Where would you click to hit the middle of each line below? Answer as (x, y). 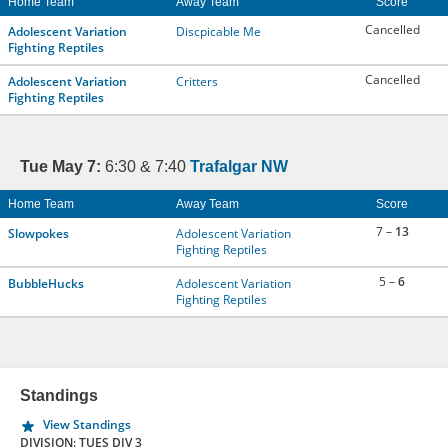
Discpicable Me (218, 31)
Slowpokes (38, 233)
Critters (197, 81)
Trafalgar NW (239, 166)
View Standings (87, 424)
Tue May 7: (60, 166)
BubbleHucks (46, 283)
